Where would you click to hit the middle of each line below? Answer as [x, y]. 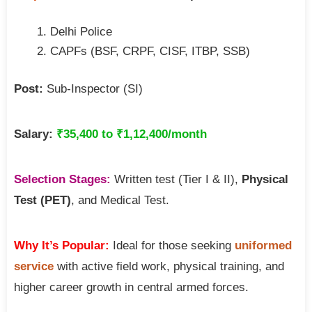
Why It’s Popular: [62, 246]
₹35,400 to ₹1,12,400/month [132, 134]
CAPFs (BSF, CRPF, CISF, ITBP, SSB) [150, 52]
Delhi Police [81, 32]
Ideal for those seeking [172, 246]
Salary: [33, 134]
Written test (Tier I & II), [176, 180]
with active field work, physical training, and [169, 267]
